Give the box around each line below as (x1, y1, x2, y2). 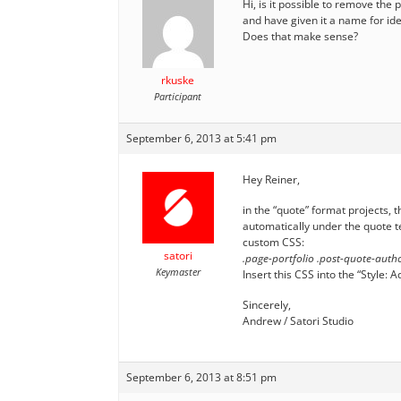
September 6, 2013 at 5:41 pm (126, 130, 277, 146)
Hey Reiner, (243, 171, 300, 187)
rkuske (161, 72, 194, 88)
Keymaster (155, 264, 200, 278)
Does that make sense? (243, 28, 358, 44)
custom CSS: (243, 234, 304, 250)
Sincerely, (243, 296, 291, 312)
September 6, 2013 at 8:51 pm (126, 369, 277, 385)
